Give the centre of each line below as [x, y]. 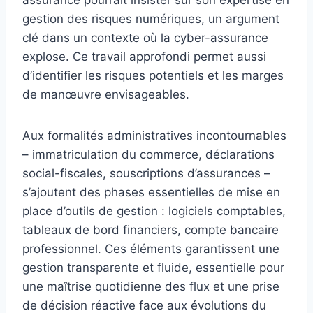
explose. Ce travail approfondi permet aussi [144, 56]
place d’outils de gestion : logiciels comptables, [154, 211]
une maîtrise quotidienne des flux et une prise [151, 286]
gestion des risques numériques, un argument [151, 19]
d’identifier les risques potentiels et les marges [153, 75]
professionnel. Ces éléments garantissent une [151, 248]
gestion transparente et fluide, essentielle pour [153, 267]
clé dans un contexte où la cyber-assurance [145, 37]
